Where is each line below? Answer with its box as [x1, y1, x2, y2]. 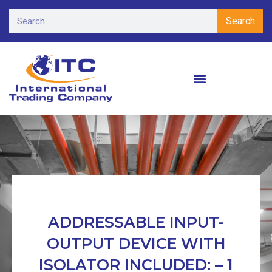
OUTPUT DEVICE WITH [46, 234, 226, 253]
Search [225, 15, 255, 27]
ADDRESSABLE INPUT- [48, 213, 224, 232]
